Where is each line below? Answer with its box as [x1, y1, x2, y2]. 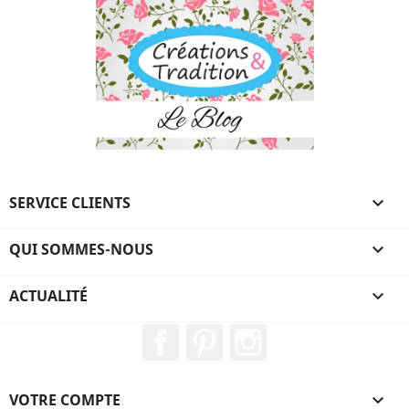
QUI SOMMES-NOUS [9, 239, 153, 259]
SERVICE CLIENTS [9, 193, 131, 213]
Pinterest [223, 324, 278, 341]
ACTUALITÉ [9, 286, 88, 306]
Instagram [267, 324, 330, 341]
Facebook [179, 324, 236, 341]
